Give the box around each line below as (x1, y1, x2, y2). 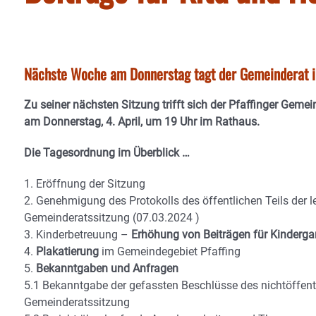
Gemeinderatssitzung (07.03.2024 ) (24, 211, 200, 224)
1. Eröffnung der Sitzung (24, 177, 145, 190)
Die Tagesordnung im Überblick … (24, 146, 190, 159)
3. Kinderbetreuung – (24, 228, 131, 241)
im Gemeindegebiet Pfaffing (99, 245, 241, 258)
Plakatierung (36, 245, 99, 258)
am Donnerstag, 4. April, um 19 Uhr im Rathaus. (24, 115, 260, 128)
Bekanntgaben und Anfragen (36, 262, 178, 275)
